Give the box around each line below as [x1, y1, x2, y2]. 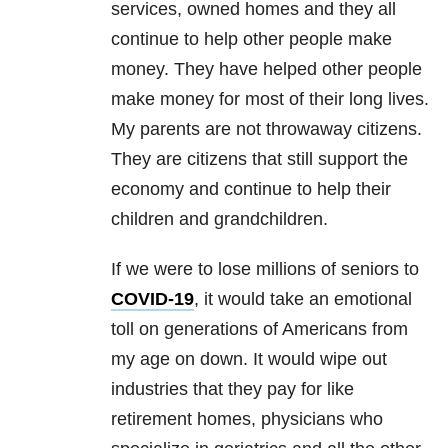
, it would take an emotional [194, 289, 412, 310]
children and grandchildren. [111, 209, 328, 230]
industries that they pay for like [111, 379, 354, 400]
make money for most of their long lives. [111, 89, 429, 110]
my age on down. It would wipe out [111, 349, 387, 370]
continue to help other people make [111, 29, 392, 50]
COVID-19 [111, 289, 194, 310]
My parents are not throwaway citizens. [111, 119, 422, 140]
